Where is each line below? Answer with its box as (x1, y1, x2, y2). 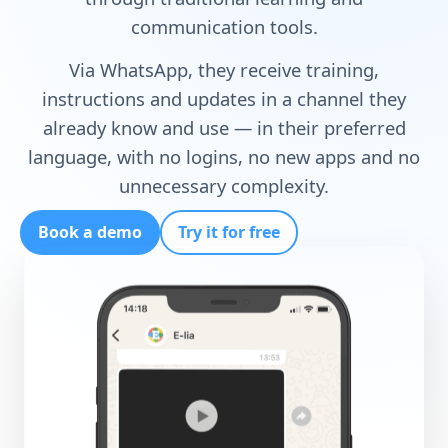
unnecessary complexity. (119, 173, 329, 199)
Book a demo (38, 221, 142, 244)
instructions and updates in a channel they (42, 86, 406, 112)
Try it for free (178, 221, 280, 244)
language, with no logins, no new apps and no (28, 144, 420, 170)
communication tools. (130, 14, 318, 39)
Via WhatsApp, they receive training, (69, 57, 379, 83)
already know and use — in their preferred (42, 115, 406, 141)
